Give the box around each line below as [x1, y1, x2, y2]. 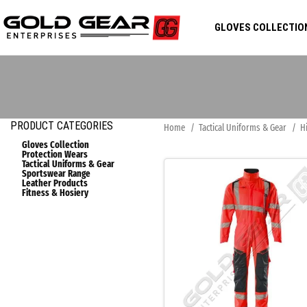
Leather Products [22, 177, 88, 189]
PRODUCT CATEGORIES [10, 119, 113, 132]
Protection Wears [22, 149, 88, 160]
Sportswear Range [22, 168, 90, 180]
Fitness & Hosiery [22, 187, 88, 199]
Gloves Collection [22, 139, 89, 151]
